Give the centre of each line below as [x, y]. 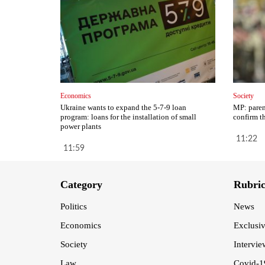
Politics [74, 207]
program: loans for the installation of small [128, 117]
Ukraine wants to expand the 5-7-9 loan [123, 108]
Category [81, 185]
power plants [81, 127]
